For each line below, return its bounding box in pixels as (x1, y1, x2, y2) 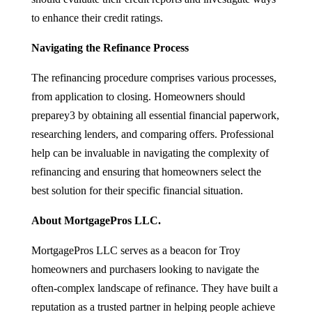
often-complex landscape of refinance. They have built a (31, 281, 278, 294)
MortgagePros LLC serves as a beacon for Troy (31, 244, 240, 256)
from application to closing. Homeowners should (31, 90, 245, 102)
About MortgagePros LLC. (31, 214, 161, 226)
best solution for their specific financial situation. (31, 184, 243, 196)
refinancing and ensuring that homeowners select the (31, 165, 261, 178)
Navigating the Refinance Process (31, 41, 189, 54)
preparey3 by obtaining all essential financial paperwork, (31, 109, 279, 121)
